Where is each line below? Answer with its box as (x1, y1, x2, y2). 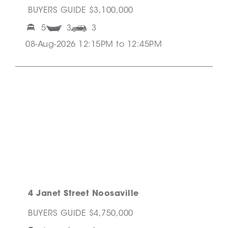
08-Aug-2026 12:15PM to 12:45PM (25, 41, 162, 49)
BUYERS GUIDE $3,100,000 (28, 7, 133, 15)
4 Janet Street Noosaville (28, 190, 139, 198)
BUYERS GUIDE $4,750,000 (28, 210, 133, 218)
